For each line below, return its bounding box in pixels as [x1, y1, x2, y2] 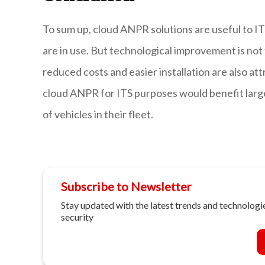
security [61, 211, 93, 223]
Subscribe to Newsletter [61, 179, 192, 194]
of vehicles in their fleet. [43, 108, 153, 121]
